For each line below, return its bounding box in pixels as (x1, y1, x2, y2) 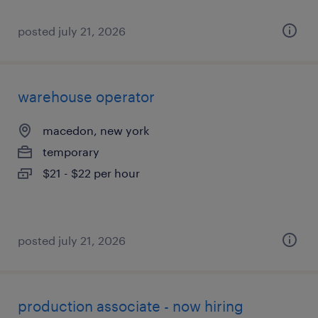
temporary (43, 145, 99, 158)
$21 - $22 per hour (43, 166, 140, 180)
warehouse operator (18, 88, 155, 105)
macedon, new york (43, 124, 149, 137)
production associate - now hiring (18, 297, 243, 314)
